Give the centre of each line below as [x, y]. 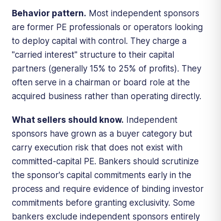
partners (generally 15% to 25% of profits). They [107, 68]
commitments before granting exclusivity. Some [103, 203]
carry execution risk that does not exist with [97, 147]
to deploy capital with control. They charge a [99, 41]
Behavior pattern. [49, 13]
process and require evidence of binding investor [108, 189]
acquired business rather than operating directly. [107, 96]
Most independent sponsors [143, 13]
